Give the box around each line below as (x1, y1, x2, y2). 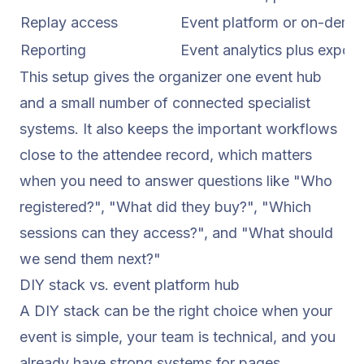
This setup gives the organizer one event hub (19, 67, 322, 85)
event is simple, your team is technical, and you (19, 327, 336, 345)
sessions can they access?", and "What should (19, 223, 333, 241)
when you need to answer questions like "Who (19, 171, 332, 189)
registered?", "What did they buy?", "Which (19, 197, 311, 215)
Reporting (20, 41, 86, 58)
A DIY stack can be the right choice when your (19, 301, 332, 319)
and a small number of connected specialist (19, 93, 310, 111)
